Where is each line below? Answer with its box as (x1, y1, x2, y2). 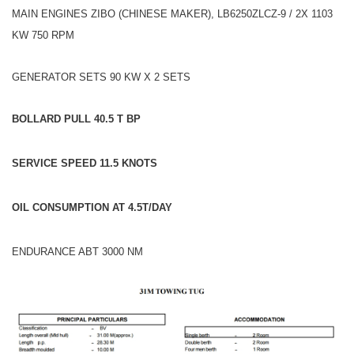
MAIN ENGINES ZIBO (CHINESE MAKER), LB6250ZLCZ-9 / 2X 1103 (12, 7, 333, 20)
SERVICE (12, 156, 58, 169)
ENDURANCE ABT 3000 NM (12, 245, 143, 258)
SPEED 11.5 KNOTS (58, 156, 157, 169)
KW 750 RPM (12, 28, 74, 41)
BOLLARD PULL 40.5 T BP (12, 112, 141, 125)
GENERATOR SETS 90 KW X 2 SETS (12, 70, 190, 83)
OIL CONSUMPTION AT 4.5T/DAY (12, 201, 172, 213)
